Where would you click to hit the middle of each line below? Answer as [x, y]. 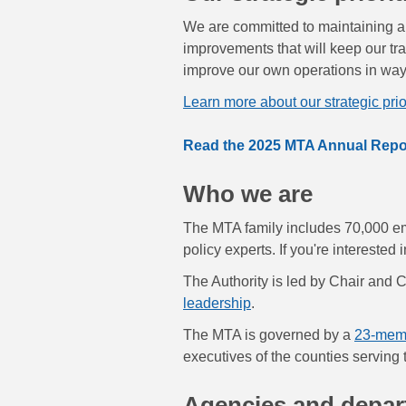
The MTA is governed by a [269, 335]
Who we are [248, 194]
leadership [217, 304]
